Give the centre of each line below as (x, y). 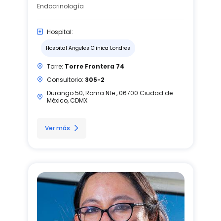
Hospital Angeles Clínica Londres (88, 48)
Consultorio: (66, 79)
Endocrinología (60, 6)
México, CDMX (67, 100)
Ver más (57, 128)
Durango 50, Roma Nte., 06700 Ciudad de (110, 93)
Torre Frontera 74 (94, 66)
